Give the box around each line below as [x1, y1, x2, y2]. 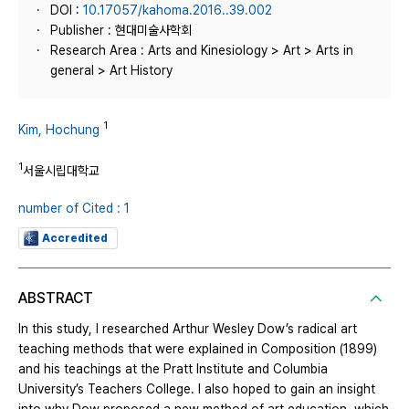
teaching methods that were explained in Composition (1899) [18, 341, 377, 357]
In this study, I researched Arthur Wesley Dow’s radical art [18, 321, 357, 337]
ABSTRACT [18, 289, 93, 308]
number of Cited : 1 [18, 201, 130, 216]
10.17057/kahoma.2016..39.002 [83, 3, 272, 17]
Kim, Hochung [18, 121, 100, 137]
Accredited [42, 232, 108, 246]
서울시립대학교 [23, 163, 100, 178]
